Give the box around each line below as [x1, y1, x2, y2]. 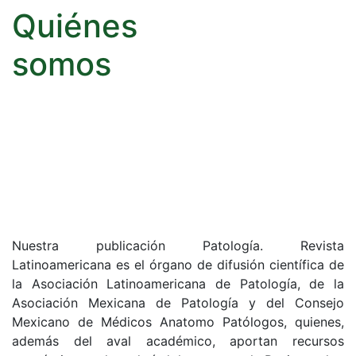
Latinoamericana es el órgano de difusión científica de [12, 256, 344, 273]
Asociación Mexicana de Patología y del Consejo [12, 294, 344, 311]
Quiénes [12, 6, 137, 45]
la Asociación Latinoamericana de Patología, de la [12, 275, 344, 292]
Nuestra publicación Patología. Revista [12, 237, 344, 253]
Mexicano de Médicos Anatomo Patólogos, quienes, [12, 313, 344, 330]
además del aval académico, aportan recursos [12, 332, 344, 349]
